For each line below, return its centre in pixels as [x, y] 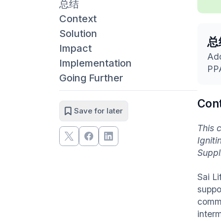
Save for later [98, 110]
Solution [78, 33]
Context [78, 18]
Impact [75, 48]
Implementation [95, 63]
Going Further [91, 78]
